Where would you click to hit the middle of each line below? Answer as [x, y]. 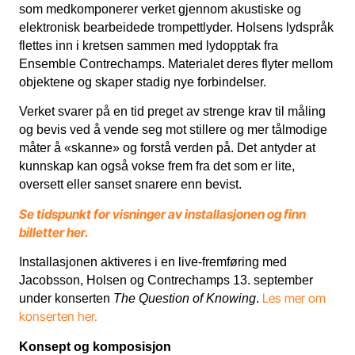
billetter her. [55, 232]
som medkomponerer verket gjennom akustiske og [160, 9]
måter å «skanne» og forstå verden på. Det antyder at [167, 148]
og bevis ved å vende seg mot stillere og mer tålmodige [173, 130]
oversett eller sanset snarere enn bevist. [130, 185]
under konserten [66, 299]
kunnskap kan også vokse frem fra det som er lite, [157, 166]
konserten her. [60, 317]
